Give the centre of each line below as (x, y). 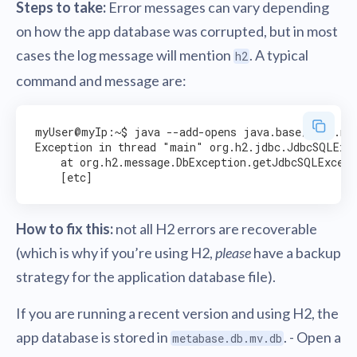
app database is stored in (93, 337)
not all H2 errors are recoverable (215, 229)
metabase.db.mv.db (227, 338)
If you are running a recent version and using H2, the (177, 313)
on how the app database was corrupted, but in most (177, 31)
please (233, 253)
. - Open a (312, 337)
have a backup (296, 253)
